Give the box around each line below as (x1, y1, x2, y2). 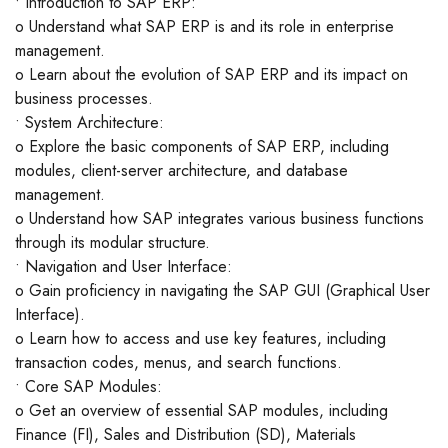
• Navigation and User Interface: (15, 255, 232, 279)
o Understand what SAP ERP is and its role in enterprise (15, 15, 394, 39)
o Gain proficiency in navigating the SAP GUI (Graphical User (15, 279, 430, 303)
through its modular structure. (15, 231, 210, 255)
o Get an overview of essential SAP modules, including (15, 399, 388, 423)
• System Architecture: (15, 111, 164, 135)
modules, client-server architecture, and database (15, 159, 348, 183)
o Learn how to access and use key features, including (15, 327, 386, 351)
